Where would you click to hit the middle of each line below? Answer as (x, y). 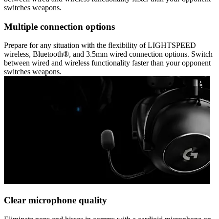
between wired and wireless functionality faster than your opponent (107, 63)
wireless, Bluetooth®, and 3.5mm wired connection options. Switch (108, 54)
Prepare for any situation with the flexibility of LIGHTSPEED (100, 45)
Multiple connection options (59, 26)
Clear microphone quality (55, 200)
